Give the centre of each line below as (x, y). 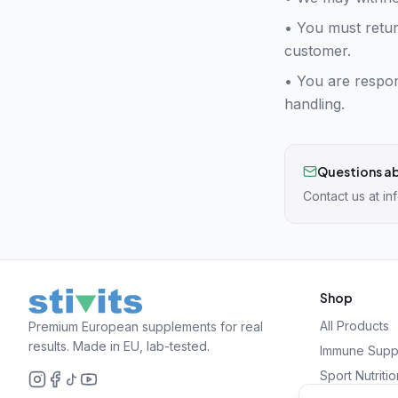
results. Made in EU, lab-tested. (119, 346)
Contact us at (343, 196)
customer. (318, 51)
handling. (314, 104)
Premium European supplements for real (146, 326)
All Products (354, 326)
